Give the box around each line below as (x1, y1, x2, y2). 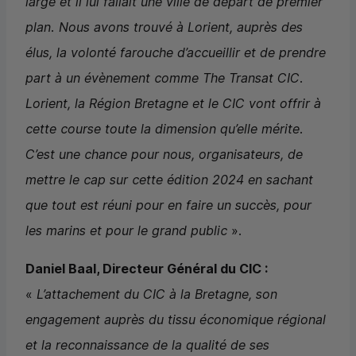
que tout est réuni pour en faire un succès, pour (25, 197, 311, 214)
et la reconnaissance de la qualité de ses (25, 337, 269, 354)
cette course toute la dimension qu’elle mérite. (25, 121, 304, 137)
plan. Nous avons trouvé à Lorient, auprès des (25, 19, 303, 36)
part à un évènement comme (25, 70, 203, 87)
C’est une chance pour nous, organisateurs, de (25, 146, 303, 163)
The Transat (203, 70, 273, 87)
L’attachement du (37, 286, 143, 303)
